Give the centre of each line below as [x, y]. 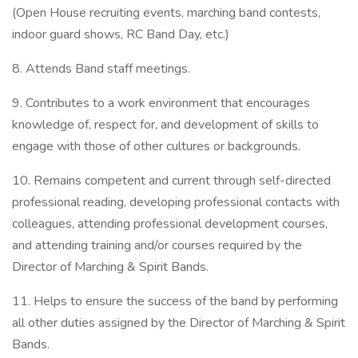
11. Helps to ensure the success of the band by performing [175, 301]
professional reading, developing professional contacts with [176, 202]
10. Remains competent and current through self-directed [171, 181]
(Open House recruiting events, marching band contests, [166, 13]
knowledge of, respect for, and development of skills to [165, 125]
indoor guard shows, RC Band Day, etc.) [121, 34]
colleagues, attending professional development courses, [170, 224]
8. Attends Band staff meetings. [101, 69]
